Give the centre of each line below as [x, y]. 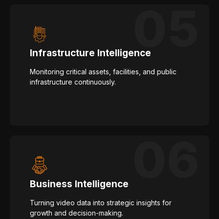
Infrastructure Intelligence [90, 53]
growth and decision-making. [77, 213]
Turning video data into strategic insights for [101, 203]
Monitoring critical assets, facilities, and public [103, 72]
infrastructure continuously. [73, 82]
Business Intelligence [79, 184]
